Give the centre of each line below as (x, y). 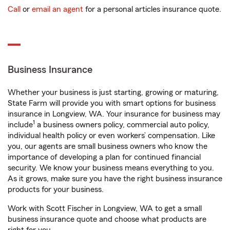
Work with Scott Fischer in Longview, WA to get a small (105, 208)
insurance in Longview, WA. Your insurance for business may (114, 114)
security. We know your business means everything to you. (111, 168)
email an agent (57, 9)
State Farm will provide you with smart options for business (112, 103)
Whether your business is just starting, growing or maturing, (113, 92)
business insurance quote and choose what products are (107, 219)
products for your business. (56, 189)
